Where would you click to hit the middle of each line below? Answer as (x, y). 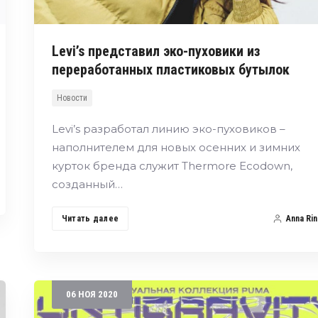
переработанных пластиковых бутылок (170, 70)
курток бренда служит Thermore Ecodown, (172, 166)
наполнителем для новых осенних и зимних (176, 148)
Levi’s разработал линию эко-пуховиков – (168, 129)
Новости (72, 98)
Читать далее (90, 219)
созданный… (87, 185)
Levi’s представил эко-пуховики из (156, 51)
